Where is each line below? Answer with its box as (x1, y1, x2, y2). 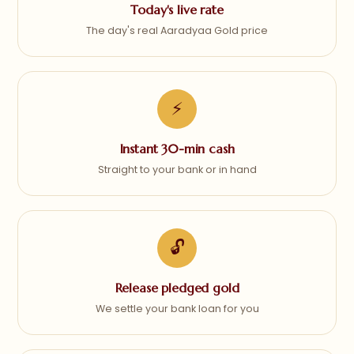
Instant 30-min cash (119, 141, 235, 156)
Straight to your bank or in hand (97, 163, 257, 176)
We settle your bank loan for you (95, 302, 259, 315)
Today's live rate (130, 2, 224, 17)
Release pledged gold (115, 280, 239, 296)
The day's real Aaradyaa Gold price (86, 24, 268, 37)
